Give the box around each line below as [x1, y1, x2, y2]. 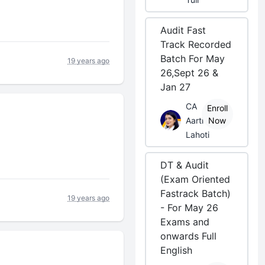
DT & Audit [160, 159, 209, 171]
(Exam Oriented [160, 173, 231, 185]
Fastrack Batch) [160, 188, 231, 199]
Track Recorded [160, 38, 232, 50]
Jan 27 [160, 81, 191, 93]
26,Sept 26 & [160, 67, 219, 79]
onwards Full [160, 230, 217, 242]
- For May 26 [160, 202, 219, 214]
